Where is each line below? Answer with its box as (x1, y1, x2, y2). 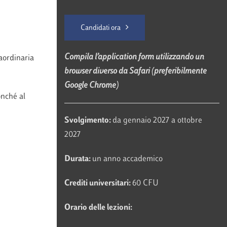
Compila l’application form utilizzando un (64, 53, 204, 62)
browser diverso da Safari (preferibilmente (64, 67, 207, 76)
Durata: (64, 155, 92, 164)
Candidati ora (80, 24, 121, 32)
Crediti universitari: (64, 179, 132, 188)
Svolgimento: (64, 117, 112, 125)
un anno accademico (92, 155, 163, 164)
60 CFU (132, 179, 159, 188)
